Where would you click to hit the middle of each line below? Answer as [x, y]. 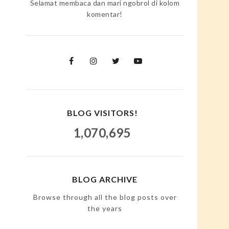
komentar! [105, 14]
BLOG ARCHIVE [105, 179]
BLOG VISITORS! [102, 113]
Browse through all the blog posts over [105, 197]
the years [105, 209]
